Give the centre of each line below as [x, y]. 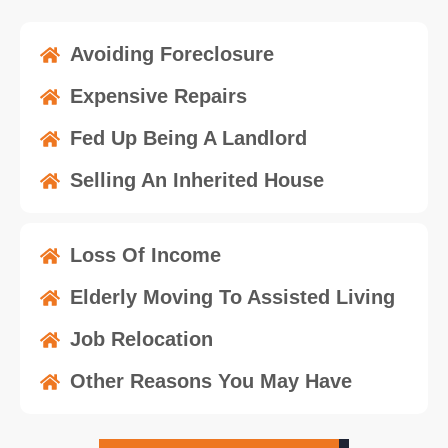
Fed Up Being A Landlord [188, 138]
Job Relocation [141, 339]
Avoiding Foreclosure [172, 54]
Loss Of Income [145, 255]
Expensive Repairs [158, 96]
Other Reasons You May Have [211, 381]
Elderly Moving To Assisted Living [232, 297]
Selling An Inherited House [197, 180]
